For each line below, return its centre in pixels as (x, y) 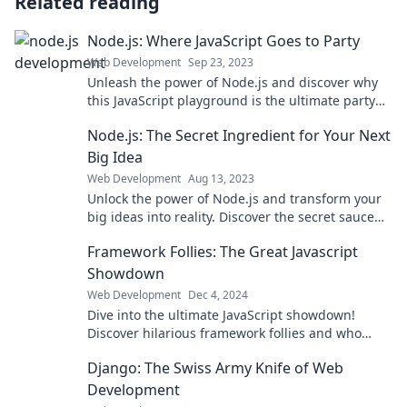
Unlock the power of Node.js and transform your (234, 199)
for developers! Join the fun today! (191, 119)
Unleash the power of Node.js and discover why (233, 82)
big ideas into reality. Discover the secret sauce (231, 217)
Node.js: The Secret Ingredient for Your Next (239, 135)
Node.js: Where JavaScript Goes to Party (223, 41)
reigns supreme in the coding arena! (199, 351)
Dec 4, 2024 (218, 295)
